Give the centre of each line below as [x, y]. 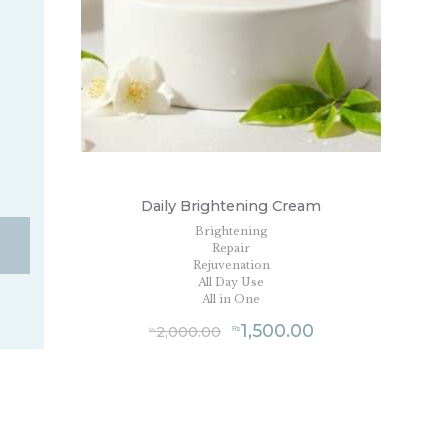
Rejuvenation [231, 265]
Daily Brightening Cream [231, 206]
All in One [231, 299]
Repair [231, 248]
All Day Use [231, 282]
